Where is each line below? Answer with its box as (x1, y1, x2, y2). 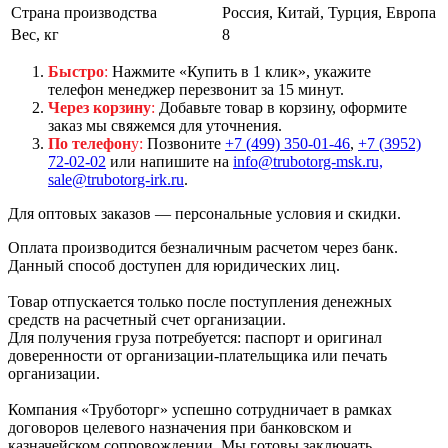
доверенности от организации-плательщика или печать (8, 346, 387, 364)
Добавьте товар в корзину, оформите (155, 98, 407, 116)
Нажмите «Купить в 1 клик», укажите (108, 62, 371, 80)
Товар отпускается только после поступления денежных (8, 292, 392, 310)
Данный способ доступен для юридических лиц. (8, 256, 340, 274)
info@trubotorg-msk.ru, (233, 152, 383, 170)
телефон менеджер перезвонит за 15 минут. (48, 80, 344, 98)
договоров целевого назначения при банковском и (8, 418, 352, 436)
